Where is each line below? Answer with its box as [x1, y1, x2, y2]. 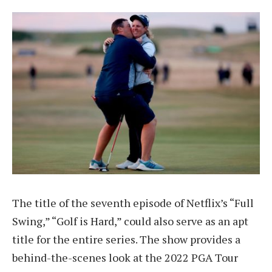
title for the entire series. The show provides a [12, 231, 240, 246]
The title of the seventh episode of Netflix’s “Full [12, 195, 254, 210]
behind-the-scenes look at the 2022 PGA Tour [12, 250, 238, 265]
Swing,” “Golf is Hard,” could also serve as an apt [12, 213, 248, 228]
